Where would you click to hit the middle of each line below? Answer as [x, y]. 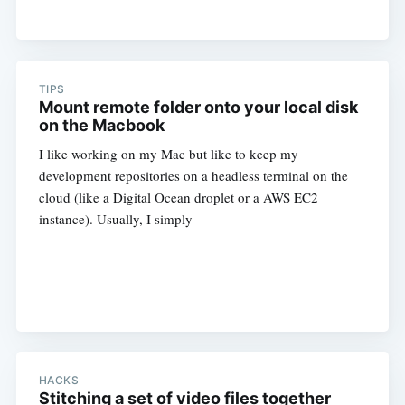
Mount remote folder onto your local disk [198, 107]
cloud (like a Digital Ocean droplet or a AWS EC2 [178, 197]
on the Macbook [101, 125]
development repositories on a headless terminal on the [193, 175]
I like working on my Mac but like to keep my [168, 153]
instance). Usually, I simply [115, 218]
